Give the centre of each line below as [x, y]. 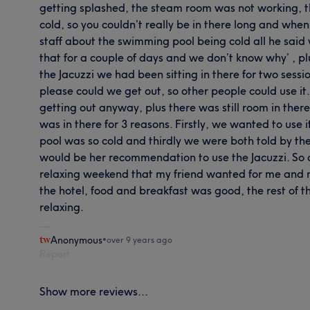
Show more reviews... [94, 291]
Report [55, 254]
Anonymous [77, 240]
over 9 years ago [140, 239]
